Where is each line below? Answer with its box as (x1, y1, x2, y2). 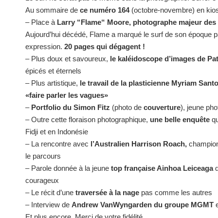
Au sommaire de (25, 6, 80, 15)
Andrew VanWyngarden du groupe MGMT (72, 200, 214, 209)
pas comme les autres (141, 188, 212, 197)
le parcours (25, 152, 61, 161)
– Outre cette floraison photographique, (25, 115, 150, 124)
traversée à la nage (75, 188, 141, 197)
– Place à (25, 18, 57, 27)
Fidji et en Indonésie (25, 127, 88, 136)
